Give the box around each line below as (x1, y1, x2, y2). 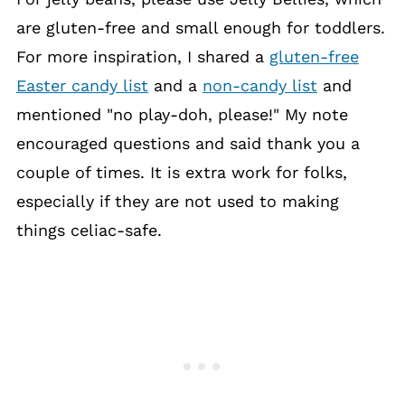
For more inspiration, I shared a (15, 47, 269, 66)
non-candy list (202, 76, 317, 95)
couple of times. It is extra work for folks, (15, 163, 347, 182)
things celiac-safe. (15, 221, 162, 240)
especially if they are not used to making (15, 192, 339, 211)
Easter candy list (15, 76, 148, 95)
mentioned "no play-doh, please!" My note (15, 105, 348, 124)
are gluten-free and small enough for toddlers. (15, 18, 385, 37)
